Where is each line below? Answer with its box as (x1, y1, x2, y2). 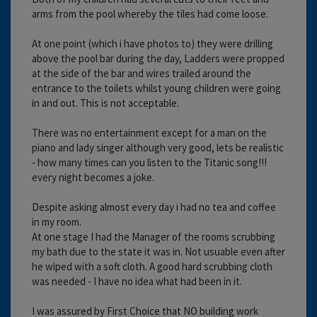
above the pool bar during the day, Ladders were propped (32, 51, 284, 65)
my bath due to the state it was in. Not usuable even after (32, 244, 285, 258)
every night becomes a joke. (32, 170, 154, 184)
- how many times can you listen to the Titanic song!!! (32, 155, 267, 169)
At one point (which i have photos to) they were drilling (32, 36, 273, 50)
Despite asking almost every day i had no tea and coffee (32, 200, 276, 214)
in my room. (32, 214, 81, 229)
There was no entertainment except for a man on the (32, 125, 267, 139)
